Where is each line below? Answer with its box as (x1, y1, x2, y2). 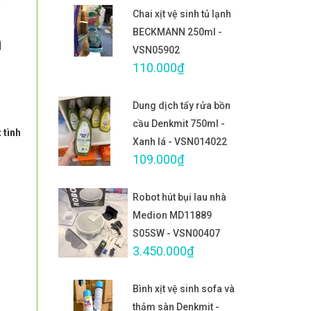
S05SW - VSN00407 (133, 228, 220, 239)
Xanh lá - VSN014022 (133, 136, 227, 148)
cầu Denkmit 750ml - (133, 118, 225, 130)
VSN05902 (133, 44, 180, 56)
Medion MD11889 (133, 210, 212, 221)
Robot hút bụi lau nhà (133, 192, 226, 203)
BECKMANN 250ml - (133, 26, 222, 38)
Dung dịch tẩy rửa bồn (133, 100, 230, 112)
